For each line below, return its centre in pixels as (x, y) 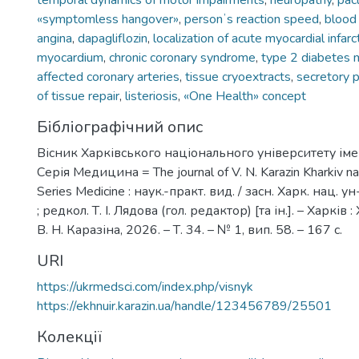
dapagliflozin (113, 38)
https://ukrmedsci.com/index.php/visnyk (145, 287)
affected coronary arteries (108, 77)
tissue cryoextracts (238, 77)
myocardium (70, 58)
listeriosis (151, 96)
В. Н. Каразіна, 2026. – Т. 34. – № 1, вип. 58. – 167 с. (190, 230)
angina (54, 38)
